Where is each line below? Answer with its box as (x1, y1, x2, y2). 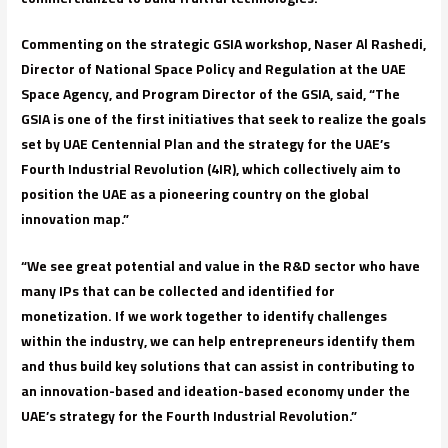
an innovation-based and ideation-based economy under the (21, 378, 411, 405)
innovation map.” (21, 206, 130, 233)
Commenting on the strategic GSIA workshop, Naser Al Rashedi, (21, 31, 427, 58)
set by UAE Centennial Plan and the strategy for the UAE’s (21, 131, 391, 158)
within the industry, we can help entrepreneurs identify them (21, 328, 416, 355)
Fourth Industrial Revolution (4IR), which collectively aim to (21, 156, 402, 183)
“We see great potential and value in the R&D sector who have (21, 253, 421, 280)
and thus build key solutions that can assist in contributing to (21, 353, 416, 380)
